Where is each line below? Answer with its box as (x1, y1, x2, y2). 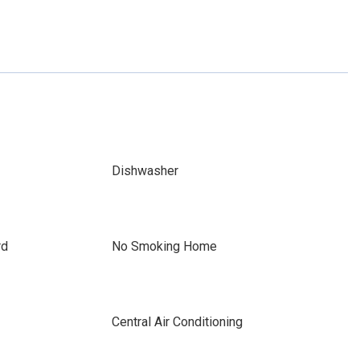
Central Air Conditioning (111, 314, 243, 329)
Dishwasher (111, 163, 178, 178)
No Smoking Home (111, 239, 217, 254)
